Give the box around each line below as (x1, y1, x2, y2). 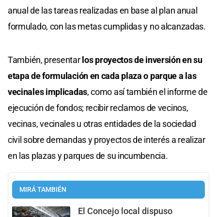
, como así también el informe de (87, 87, 208, 97)
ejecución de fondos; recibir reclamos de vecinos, (8, 103, 188, 113)
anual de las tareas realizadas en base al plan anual (8, 5, 198, 16)
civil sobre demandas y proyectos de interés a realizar (8, 135, 205, 145)
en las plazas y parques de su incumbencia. (8, 151, 168, 161)
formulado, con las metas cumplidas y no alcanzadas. (8, 21, 206, 32)
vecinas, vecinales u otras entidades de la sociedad (8, 119, 196, 129)
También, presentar (8, 55, 82, 65)
